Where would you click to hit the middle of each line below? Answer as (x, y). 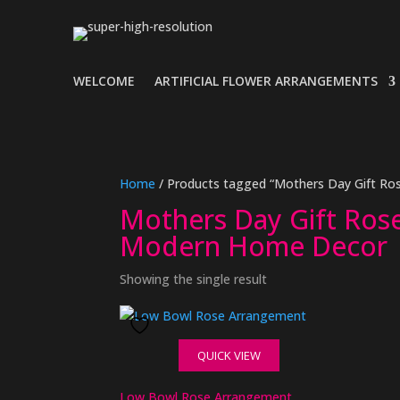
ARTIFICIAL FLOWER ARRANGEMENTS (266, 81)
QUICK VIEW (229, 355)
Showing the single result (194, 279)
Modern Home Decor (254, 246)
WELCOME (104, 81)
